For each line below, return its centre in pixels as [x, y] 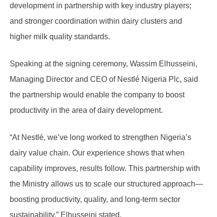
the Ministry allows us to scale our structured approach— [106, 184]
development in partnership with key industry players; [101, 5]
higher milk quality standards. [60, 36]
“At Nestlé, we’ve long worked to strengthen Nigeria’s [101, 137]
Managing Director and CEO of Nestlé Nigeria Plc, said [104, 79]
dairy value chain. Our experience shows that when [97, 153]
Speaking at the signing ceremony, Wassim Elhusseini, [103, 63]
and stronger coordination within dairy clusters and [96, 21]
